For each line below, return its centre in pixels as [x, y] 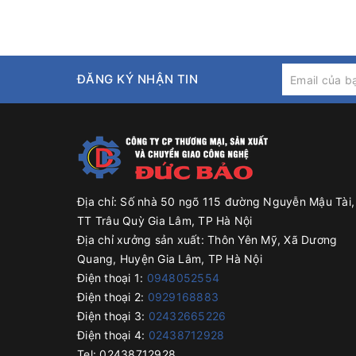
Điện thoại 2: [111, 297]
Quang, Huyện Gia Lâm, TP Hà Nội [170, 259]
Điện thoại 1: [110, 278]
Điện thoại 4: [111, 335]
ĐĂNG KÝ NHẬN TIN [138, 79]
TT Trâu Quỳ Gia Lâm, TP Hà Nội [165, 221]
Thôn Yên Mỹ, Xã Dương [271, 240]
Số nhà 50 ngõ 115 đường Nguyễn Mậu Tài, [236, 201]
